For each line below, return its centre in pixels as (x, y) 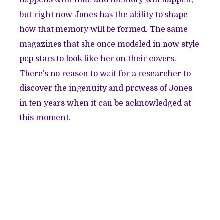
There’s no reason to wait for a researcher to (105, 74)
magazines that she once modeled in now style (110, 44)
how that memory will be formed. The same (104, 30)
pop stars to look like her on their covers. (98, 59)
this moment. (45, 118)
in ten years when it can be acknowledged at (105, 103)
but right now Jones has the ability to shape (104, 15)
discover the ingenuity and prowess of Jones (106, 89)
